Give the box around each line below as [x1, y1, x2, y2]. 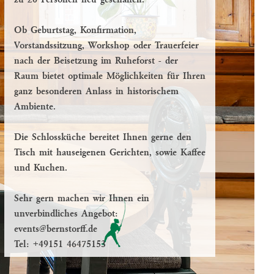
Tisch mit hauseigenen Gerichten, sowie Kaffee [14, 148, 206, 158]
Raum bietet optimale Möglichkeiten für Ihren [14, 72, 206, 81]
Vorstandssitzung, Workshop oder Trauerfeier [14, 41, 199, 51]
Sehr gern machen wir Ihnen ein [14, 194, 149, 204]
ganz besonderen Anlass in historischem [14, 87, 179, 97]
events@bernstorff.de [14, 224, 97, 234]
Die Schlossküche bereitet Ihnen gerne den [14, 133, 191, 143]
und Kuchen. [14, 163, 67, 173]
